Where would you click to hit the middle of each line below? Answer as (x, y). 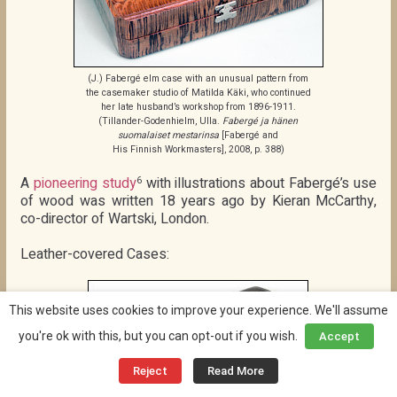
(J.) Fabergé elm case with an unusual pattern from (198, 79)
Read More (236, 371)
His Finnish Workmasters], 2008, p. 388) (198, 150)
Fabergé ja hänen (261, 121)
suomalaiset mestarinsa (169, 136)
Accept (339, 336)
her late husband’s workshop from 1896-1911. (198, 107)
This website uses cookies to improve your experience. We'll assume (198, 310)
